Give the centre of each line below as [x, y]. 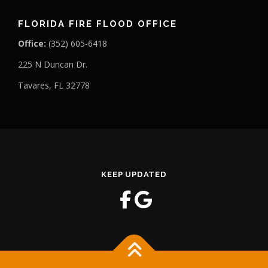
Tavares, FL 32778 [54, 86]
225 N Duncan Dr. [53, 65]
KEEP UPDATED [134, 174]
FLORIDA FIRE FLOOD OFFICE [98, 24]
